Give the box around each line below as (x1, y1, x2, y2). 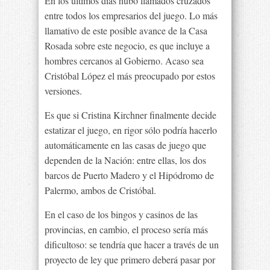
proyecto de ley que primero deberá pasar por (45, 253, 215, 266)
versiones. (45, 84, 82, 97)
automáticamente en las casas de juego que (45, 139, 206, 151)
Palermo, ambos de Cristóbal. (45, 184, 156, 196)
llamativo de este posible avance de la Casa (45, 24, 207, 37)
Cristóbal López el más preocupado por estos (45, 69, 215, 82)
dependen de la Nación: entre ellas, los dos (45, 154, 206, 166)
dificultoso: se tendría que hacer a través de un (45, 238, 219, 251)
